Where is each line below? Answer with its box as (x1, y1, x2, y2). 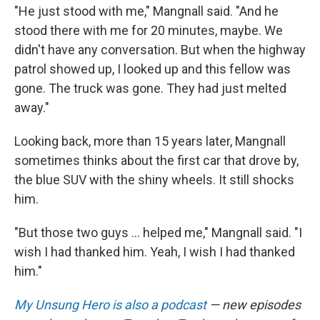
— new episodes (206, 297, 301, 312)
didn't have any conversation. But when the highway (14, 42, 306, 57)
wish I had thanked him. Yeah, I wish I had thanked (14, 244, 295, 259)
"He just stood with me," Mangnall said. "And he (14, 4, 279, 19)
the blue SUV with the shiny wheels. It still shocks (14, 172, 294, 187)
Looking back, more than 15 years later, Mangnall (14, 134, 286, 149)
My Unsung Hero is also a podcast (14, 297, 206, 312)
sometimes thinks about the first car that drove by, (14, 153, 299, 168)
